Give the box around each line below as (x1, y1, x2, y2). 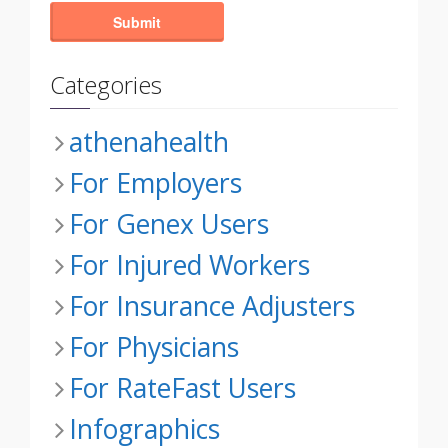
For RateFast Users (69, 370, 296, 407)
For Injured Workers (69, 247, 310, 284)
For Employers (69, 165, 242, 202)
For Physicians (69, 329, 239, 366)
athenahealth (69, 124, 229, 161)
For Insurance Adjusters (69, 288, 355, 325)
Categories (50, 68, 162, 102)
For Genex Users (69, 206, 269, 243)
